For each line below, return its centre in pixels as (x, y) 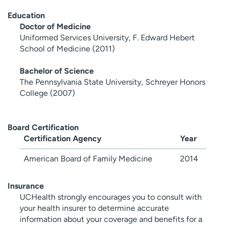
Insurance (26, 186)
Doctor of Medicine (55, 26)
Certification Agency (63, 138)
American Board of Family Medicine (88, 158)
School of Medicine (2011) (67, 48)
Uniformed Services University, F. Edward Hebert (107, 37)
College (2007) (47, 93)
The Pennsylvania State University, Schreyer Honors (112, 82)
